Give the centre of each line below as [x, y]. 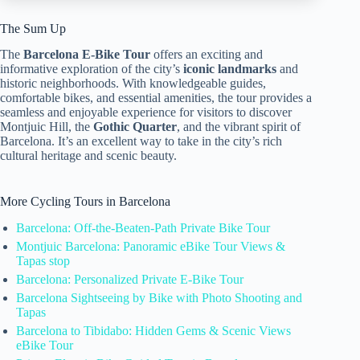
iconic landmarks [230, 69]
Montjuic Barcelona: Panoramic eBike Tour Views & [151, 247]
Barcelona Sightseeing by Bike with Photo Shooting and [159, 298]
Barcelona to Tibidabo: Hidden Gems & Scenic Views [153, 331]
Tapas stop [43, 261]
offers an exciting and [207, 55]
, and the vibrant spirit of [239, 127]
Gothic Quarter [135, 127]
